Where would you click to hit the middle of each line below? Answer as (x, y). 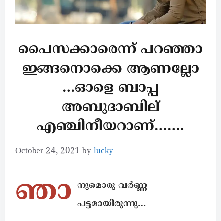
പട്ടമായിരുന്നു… (111, 204)
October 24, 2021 (48, 152)
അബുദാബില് (110, 108)
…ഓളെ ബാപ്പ (110, 89)
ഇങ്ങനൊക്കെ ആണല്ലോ (110, 70)
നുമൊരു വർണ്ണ (112, 186)
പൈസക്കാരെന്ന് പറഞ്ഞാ (110, 50)
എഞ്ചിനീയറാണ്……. (110, 127)
